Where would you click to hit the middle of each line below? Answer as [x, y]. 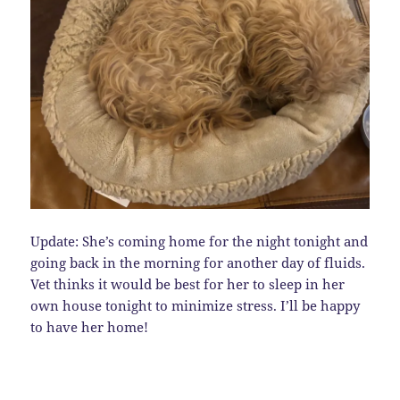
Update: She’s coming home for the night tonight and [200, 242]
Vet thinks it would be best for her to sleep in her [188, 284]
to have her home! [90, 327]
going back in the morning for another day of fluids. [198, 263]
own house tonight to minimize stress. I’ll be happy [196, 306]
